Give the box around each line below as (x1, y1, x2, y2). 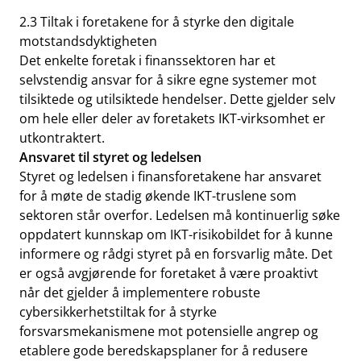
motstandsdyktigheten (19, 32, 157, 50)
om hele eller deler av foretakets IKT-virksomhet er (19, 110, 326, 127)
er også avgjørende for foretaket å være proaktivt (19, 264, 318, 282)
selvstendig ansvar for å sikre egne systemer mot (19, 71, 317, 89)
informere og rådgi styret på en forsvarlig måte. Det (19, 245, 333, 263)
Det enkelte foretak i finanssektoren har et (19, 52, 276, 69)
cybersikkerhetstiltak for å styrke (19, 303, 217, 321)
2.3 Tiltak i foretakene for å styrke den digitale (19, 13, 294, 31)
